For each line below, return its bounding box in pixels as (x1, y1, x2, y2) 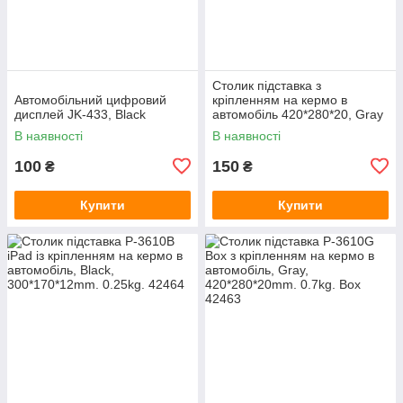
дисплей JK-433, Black (14, 106, 146, 121)
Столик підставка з (212, 77, 321, 93)
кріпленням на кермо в (212, 92, 347, 107)
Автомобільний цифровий (14, 92, 166, 107)
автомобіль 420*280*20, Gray (212, 106, 383, 121)
